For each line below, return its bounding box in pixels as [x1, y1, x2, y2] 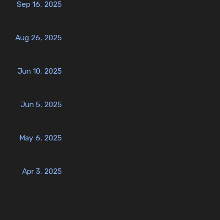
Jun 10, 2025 [18, 66, 62, 76]
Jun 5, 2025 [21, 100, 62, 110]
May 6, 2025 [19, 133, 62, 143]
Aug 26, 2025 [15, 33, 62, 43]
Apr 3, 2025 [22, 166, 62, 176]
